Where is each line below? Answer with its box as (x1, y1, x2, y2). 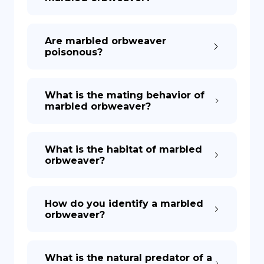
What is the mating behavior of (45, 90, 204, 101)
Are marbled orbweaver (45, 35, 166, 47)
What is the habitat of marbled (45, 144, 202, 155)
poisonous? (45, 47, 103, 58)
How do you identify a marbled (45, 198, 203, 209)
